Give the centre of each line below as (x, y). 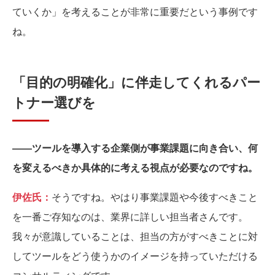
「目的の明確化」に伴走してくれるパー (136, 82)
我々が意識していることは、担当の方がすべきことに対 (135, 236)
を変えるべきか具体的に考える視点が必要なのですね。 (135, 167)
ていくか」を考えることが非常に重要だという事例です (135, 11)
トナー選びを (54, 102)
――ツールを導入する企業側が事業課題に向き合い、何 (135, 148)
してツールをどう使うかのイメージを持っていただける (135, 256)
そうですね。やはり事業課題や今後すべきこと (155, 197)
